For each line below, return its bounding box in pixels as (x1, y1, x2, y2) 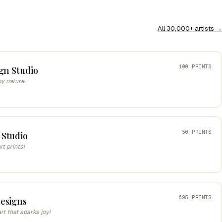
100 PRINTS (179, 63, 212, 70)
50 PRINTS (182, 128, 212, 135)
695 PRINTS (179, 194, 212, 201)
